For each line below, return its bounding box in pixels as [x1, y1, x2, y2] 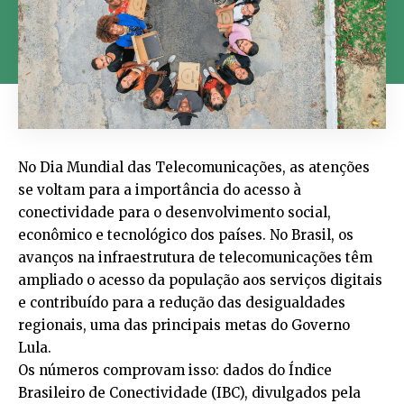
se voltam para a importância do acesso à [18, 181, 301, 199]
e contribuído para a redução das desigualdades [18, 294, 345, 312]
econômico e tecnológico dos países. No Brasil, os [18, 226, 353, 244]
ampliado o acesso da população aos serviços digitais [18, 271, 382, 289]
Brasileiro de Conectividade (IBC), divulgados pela [18, 384, 361, 402]
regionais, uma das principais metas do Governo [18, 317, 350, 335]
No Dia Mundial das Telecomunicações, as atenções [18, 159, 370, 177]
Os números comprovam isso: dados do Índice [18, 362, 332, 380]
